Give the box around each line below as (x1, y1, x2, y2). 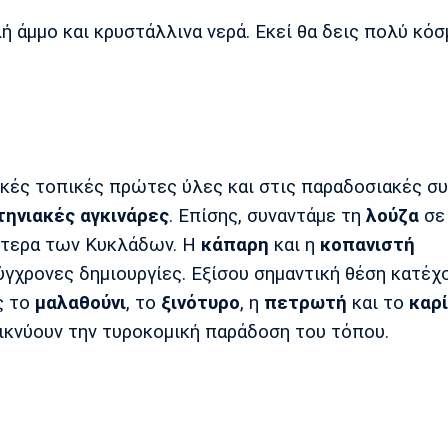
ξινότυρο (161, 291, 240, 314)
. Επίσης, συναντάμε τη (169, 204, 366, 227)
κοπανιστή (320, 233, 415, 256)
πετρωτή (264, 291, 347, 314)
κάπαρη (201, 233, 269, 256)
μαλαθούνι (35, 291, 126, 314)
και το (347, 291, 409, 314)
